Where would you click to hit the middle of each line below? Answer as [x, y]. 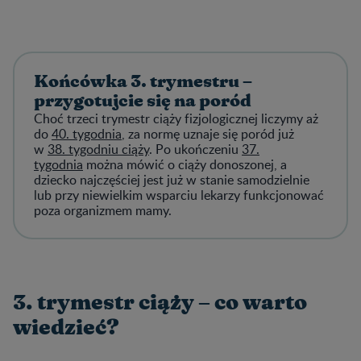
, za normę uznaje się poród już [208, 133]
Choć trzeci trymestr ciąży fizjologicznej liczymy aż [176, 118]
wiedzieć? [66, 328]
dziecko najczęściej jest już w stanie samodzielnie [172, 179]
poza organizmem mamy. [103, 210]
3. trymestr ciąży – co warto [160, 303]
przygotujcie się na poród [143, 101]
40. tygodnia [87, 133]
